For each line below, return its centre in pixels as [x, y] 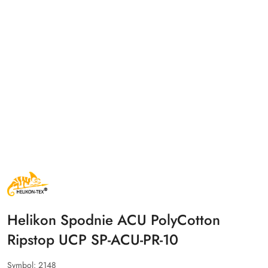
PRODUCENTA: [35, 184]
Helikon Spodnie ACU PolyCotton [114, 220]
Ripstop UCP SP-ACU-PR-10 [93, 239]
